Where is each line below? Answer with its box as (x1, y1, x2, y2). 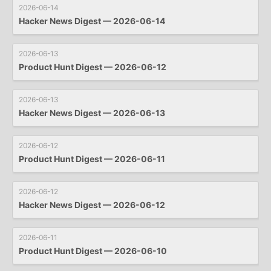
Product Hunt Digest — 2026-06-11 (19, 153, 165, 164)
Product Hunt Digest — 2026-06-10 (19, 245, 167, 256)
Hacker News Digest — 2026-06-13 (19, 107, 165, 118)
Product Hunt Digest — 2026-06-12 (19, 61, 166, 72)
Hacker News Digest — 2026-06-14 (19, 15, 165, 26)
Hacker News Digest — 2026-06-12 (19, 199, 165, 210)
